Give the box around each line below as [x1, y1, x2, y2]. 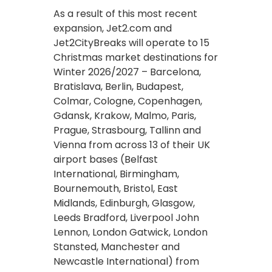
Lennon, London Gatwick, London [53, 225, 208, 239]
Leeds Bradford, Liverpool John [53, 210, 199, 225]
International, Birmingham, [53, 166, 179, 181]
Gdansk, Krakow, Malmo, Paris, [53, 108, 196, 123]
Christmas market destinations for [53, 50, 218, 64]
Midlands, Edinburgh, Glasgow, [53, 195, 195, 210]
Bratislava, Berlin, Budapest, [53, 79, 183, 93]
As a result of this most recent [53, 6, 197, 21]
